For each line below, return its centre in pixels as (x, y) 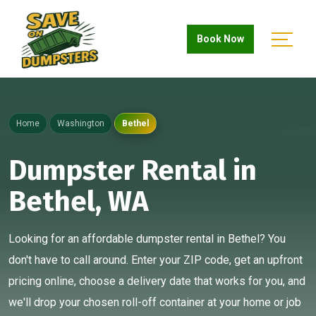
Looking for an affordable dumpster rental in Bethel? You (147, 239)
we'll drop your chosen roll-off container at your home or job (155, 302)
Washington (81, 123)
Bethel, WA (79, 202)
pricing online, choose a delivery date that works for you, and (157, 281)
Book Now (220, 38)
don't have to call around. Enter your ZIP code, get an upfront (156, 260)
